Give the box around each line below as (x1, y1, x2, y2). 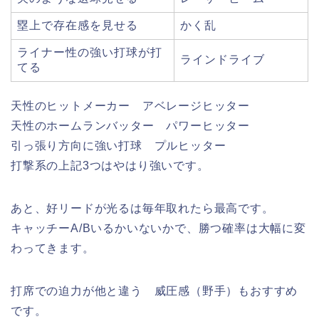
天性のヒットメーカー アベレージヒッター (11, 100, 250, 113)
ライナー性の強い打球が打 (17, 46, 162, 59)
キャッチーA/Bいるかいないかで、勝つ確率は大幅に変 (11, 222, 306, 235)
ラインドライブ (180, 53, 265, 66)
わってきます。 (11, 242, 95, 255)
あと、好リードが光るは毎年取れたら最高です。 (11, 202, 274, 215)
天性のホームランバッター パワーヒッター (11, 120, 250, 132)
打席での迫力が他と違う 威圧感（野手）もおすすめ (11, 285, 298, 298)
